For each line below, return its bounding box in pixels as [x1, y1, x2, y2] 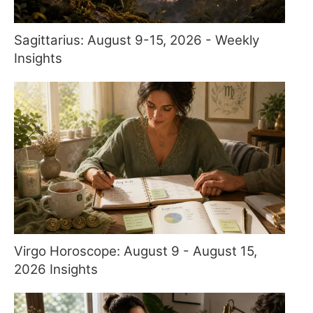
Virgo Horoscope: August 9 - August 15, [14, 243, 257, 260]
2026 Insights [14, 261, 98, 278]
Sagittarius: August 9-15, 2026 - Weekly [14, 31, 259, 48]
